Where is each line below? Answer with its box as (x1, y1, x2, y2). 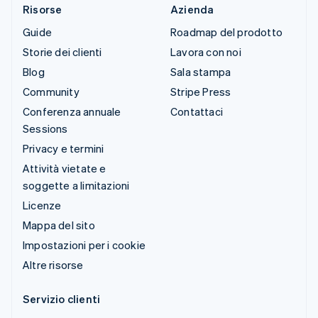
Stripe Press (170, 84, 231, 99)
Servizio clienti (23, 292, 101, 307)
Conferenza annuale (23, 104, 121, 119)
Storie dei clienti (23, 45, 102, 60)
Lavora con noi (170, 45, 241, 60)
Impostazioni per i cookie (23, 238, 146, 253)
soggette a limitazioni (23, 178, 130, 193)
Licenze (23, 198, 62, 213)
